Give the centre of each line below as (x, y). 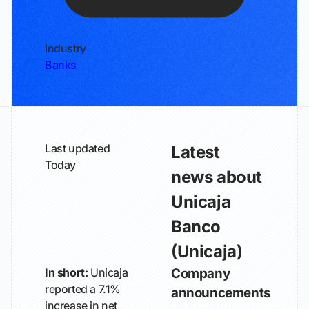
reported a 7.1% (83, 289)
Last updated (78, 148)
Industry (66, 48)
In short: (67, 272)
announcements (221, 293)
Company (201, 273)
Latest (196, 152)
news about (217, 177)
